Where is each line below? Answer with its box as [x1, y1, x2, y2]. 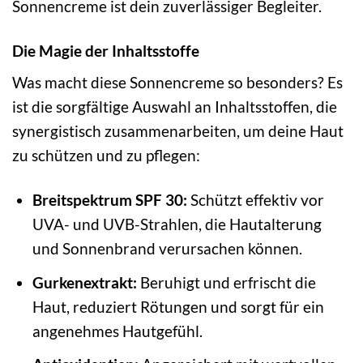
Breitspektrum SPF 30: [32, 190, 187, 210]
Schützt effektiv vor [186, 190, 324, 210]
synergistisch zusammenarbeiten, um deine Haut [12, 122, 344, 141]
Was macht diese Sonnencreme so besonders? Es [12, 73, 343, 92]
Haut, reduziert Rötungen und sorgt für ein [32, 297, 324, 316]
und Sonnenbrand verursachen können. [32, 239, 302, 258]
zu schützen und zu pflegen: [12, 146, 200, 165]
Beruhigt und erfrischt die [136, 272, 316, 292]
